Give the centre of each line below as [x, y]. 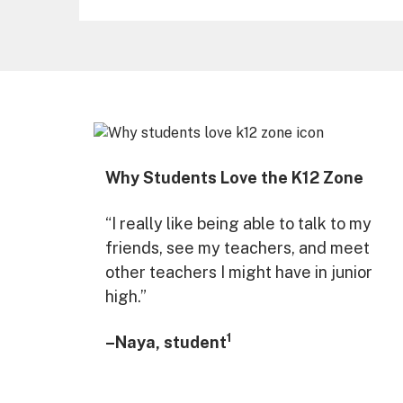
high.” [126, 296]
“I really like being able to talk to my [238, 223]
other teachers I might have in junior [239, 272]
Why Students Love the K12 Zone [234, 177]
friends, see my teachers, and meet [237, 247]
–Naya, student [166, 342]
